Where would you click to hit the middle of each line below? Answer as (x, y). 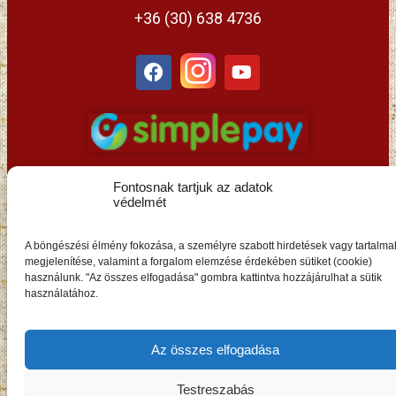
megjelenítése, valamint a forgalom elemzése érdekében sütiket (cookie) (198, 262)
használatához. (61, 293)
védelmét (140, 202)
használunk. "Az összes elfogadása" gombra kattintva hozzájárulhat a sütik (203, 278)
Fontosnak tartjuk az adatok (193, 187)
